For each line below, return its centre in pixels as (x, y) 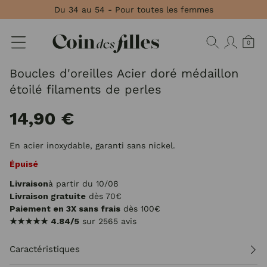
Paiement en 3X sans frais (65, 209)
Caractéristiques (45, 249)
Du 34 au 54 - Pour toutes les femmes (133, 10)
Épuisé (24, 164)
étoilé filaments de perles (86, 89)
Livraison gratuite (48, 196)
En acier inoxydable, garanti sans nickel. (92, 145)
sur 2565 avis (108, 221)
